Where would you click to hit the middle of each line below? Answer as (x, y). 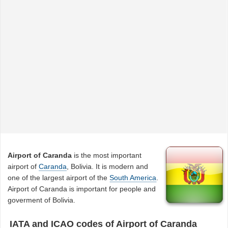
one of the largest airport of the (59, 177)
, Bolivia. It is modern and (108, 166)
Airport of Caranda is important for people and (82, 189)
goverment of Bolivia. (42, 200)
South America (133, 177)
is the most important (107, 155)
